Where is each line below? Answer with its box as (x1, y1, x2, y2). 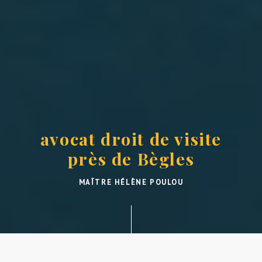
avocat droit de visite (40, 127, 222, 150)
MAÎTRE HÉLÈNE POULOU (78, 177, 184, 188)
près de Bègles (67, 147, 195, 170)
